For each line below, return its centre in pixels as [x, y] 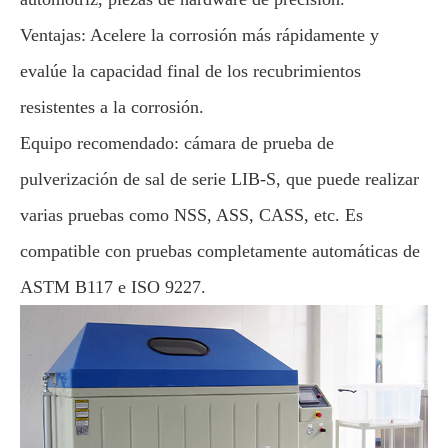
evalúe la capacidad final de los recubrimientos [190, 70]
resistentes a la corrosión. [112, 106]
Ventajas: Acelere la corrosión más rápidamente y [199, 34]
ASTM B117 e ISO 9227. [113, 286]
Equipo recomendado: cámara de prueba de [177, 142]
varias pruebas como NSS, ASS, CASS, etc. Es [191, 214]
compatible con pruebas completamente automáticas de [220, 250]
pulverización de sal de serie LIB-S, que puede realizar [219, 178]
